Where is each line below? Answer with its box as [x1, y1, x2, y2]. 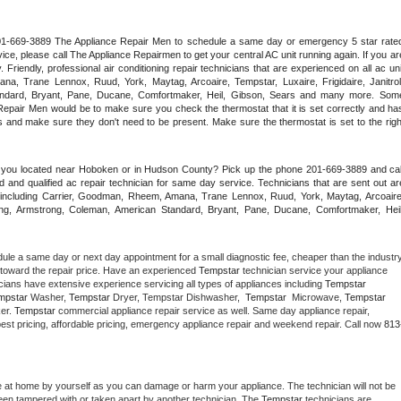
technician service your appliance [240, 264, 388, 276]
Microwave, [289, 291, 345, 303]
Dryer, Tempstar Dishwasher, [113, 291, 245, 303]
